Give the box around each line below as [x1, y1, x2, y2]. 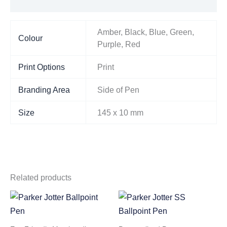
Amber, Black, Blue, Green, [97, 27, 194, 37]
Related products [10, 173, 71, 182]
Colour [18, 33, 43, 43]
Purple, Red [97, 40, 140, 49]
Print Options [18, 62, 65, 72]
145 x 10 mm [97, 108, 143, 118]
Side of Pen [97, 85, 139, 95]
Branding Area [18, 85, 70, 95]
